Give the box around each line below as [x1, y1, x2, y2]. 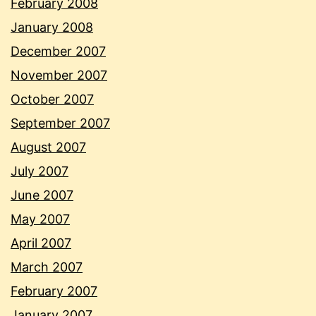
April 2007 [11, 236, 71, 251]
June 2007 [11, 188, 73, 203]
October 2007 [11, 92, 94, 107]
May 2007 [11, 212, 70, 227]
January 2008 [11, 20, 93, 35]
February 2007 [11, 284, 97, 299]
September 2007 [11, 116, 110, 131]
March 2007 [11, 260, 83, 275]
